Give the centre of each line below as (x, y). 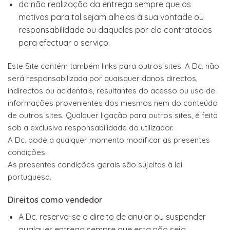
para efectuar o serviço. (64, 43)
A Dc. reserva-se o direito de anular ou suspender (112, 216)
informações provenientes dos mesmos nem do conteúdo (113, 103)
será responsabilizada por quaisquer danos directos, (103, 79)
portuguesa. (30, 177)
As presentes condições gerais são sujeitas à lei (95, 165)
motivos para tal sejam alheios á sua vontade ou (111, 17)
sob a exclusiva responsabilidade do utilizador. (91, 128)
